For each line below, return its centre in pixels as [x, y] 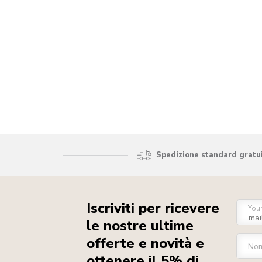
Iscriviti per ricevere [153, 208]
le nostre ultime [140, 226]
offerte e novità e [145, 244]
